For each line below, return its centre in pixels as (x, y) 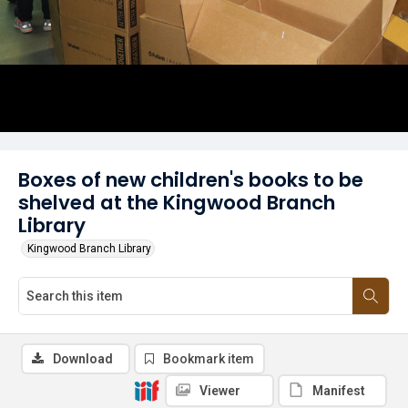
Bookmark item (209, 359)
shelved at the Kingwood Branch (177, 203)
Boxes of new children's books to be (191, 180)
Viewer (220, 391)
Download (83, 359)
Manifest (339, 391)
